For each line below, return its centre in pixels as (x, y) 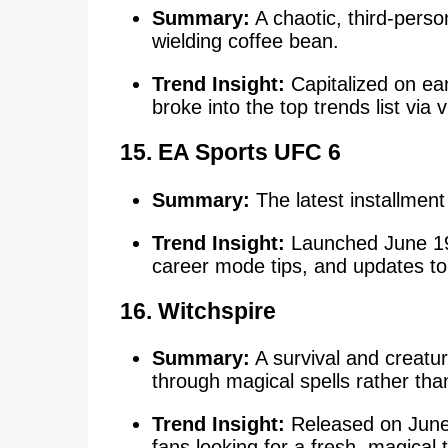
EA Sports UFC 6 (249, 152)
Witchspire (216, 310)
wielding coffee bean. (245, 41)
